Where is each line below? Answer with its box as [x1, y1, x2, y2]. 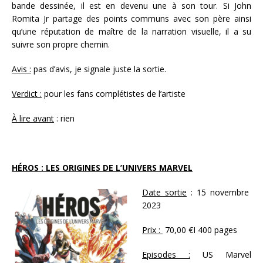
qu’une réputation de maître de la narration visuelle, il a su [12, 25, 251, 37]
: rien [54, 112, 75, 124]
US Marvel [190, 248, 251, 260]
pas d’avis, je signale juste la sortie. [31, 63, 168, 75]
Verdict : [12, 87, 42, 99]
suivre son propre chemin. [12, 38, 112, 50]
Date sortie [142, 186, 187, 198]
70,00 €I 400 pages [163, 224, 237, 235]
